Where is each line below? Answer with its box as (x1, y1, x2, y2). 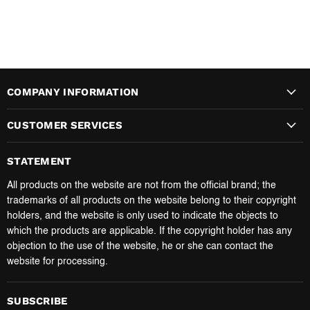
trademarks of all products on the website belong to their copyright (7, 195, 296, 206)
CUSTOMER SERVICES (7, 118, 123, 131)
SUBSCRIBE (7, 295, 68, 308)
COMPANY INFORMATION (7, 85, 139, 98)
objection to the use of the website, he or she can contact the (7, 241, 273, 251)
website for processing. (7, 256, 108, 266)
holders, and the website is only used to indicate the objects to (7, 210, 278, 221)
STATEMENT (7, 154, 72, 167)
